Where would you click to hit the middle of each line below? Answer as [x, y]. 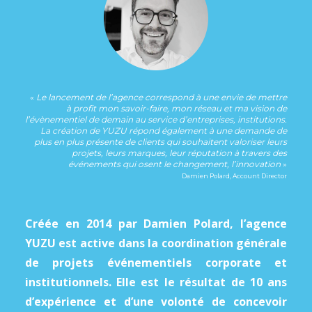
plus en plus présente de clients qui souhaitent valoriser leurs [161, 142]
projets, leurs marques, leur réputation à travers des [180, 153]
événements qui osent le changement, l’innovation [176, 164]
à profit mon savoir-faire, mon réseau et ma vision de [177, 109]
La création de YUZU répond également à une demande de [164, 131]
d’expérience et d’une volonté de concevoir [156, 302]
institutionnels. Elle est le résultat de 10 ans [156, 282]
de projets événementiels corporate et [156, 263]
